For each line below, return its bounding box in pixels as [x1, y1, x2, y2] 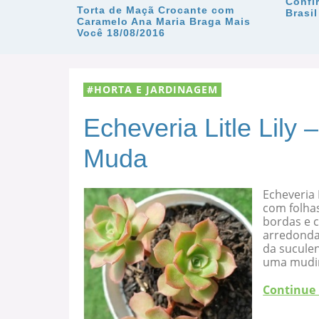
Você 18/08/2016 [77, 27, 165, 38]
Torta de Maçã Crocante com [77, 4, 234, 16]
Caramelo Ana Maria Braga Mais [77, 16, 251, 27]
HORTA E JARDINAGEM [94, 82, 218, 96]
